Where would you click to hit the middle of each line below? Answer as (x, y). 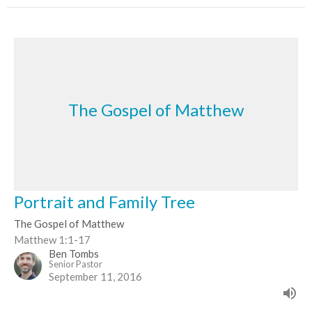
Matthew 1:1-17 (52, 239)
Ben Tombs (74, 253)
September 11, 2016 (95, 276)
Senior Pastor (76, 264)
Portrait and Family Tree (104, 201)
